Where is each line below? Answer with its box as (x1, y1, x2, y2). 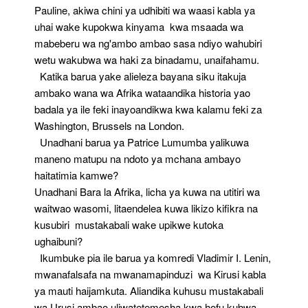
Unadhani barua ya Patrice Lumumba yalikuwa (34, 135, 249, 149)
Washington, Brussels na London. (34, 118, 184, 133)
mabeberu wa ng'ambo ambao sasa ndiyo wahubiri (34, 36, 262, 50)
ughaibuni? (34, 234, 82, 248)
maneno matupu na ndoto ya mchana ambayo (34, 151, 241, 166)
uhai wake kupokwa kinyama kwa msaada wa (34, 19, 243, 34)
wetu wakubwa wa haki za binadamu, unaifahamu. (34, 52, 259, 67)
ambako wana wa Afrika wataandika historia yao (34, 85, 250, 100)
